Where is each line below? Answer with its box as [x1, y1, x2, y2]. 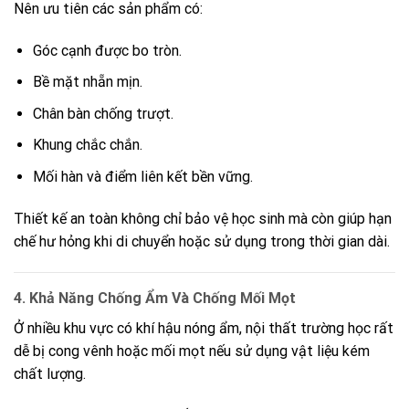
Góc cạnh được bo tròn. [32, 41, 182, 59]
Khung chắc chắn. [32, 136, 142, 154]
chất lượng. [14, 364, 86, 383]
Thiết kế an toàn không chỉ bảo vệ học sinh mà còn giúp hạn [14, 209, 392, 227]
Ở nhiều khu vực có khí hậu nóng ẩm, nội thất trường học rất [14, 319, 393, 337]
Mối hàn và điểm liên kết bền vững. [32, 168, 253, 186]
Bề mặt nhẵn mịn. [32, 73, 142, 91]
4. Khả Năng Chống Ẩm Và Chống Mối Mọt [14, 288, 296, 307]
